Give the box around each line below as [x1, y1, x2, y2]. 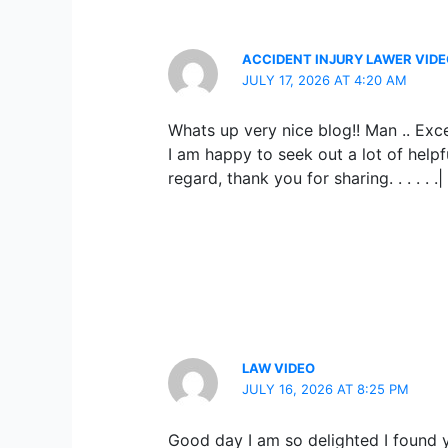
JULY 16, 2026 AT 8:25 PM [242, 381, 410, 398]
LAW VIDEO [242, 360, 316, 377]
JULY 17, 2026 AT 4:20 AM [242, 72, 408, 88]
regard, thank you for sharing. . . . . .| [168, 168, 443, 189]
